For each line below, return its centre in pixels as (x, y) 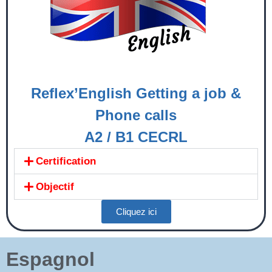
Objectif (55, 186)
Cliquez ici (136, 211)
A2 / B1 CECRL (136, 137)
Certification (66, 161)
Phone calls (136, 115)
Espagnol (50, 259)
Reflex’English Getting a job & (136, 93)
